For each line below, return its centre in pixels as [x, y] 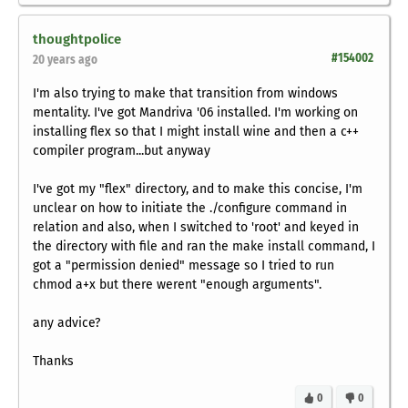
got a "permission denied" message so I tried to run [184, 266]
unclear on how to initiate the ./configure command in [190, 209]
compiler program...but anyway [122, 151]
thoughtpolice [77, 40]
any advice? [66, 323]
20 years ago [65, 60]
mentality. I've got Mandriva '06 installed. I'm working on [195, 113]
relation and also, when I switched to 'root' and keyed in [196, 228]
